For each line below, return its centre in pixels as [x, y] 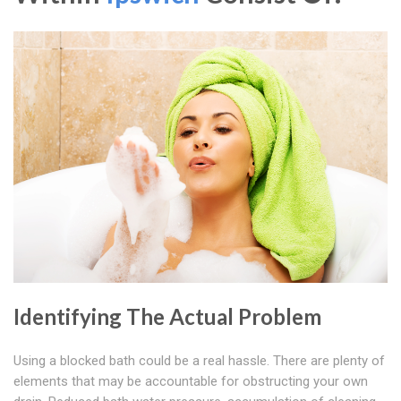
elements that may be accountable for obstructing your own [191, 382]
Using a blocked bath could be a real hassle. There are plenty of [199, 361]
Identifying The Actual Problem [167, 317]
